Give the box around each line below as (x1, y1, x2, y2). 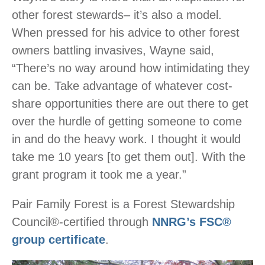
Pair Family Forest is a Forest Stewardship (12, 198, 235, 211)
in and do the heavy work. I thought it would (12, 132, 241, 146)
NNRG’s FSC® (152, 215, 231, 229)
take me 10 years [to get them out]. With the (12, 150, 245, 164)
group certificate (12, 233, 105, 247)
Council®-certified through (12, 215, 152, 229)
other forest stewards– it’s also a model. (12, 8, 222, 22)
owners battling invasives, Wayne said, (12, 44, 214, 57)
